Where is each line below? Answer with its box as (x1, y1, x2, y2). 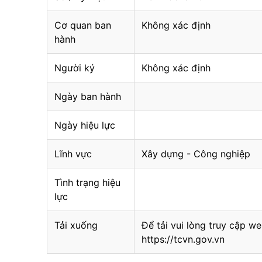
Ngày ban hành (54, 91, 121, 102)
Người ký (54, 62, 95, 74)
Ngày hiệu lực (54, 119, 115, 131)
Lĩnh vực (54, 148, 92, 160)
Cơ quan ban (54, 19, 111, 31)
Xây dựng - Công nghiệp (142, 148, 250, 160)
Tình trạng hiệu (54, 177, 120, 188)
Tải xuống (54, 219, 98, 231)
